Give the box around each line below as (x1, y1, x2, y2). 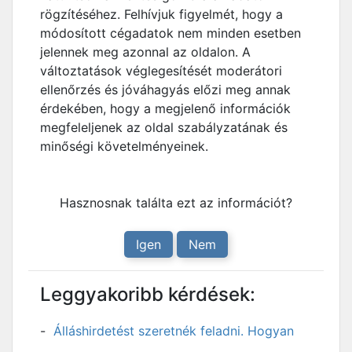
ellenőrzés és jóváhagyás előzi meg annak (40, 82, 291, 97)
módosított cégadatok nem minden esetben (40, 25, 301, 41)
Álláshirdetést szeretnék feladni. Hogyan (53, 323, 294, 339)
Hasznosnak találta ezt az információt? (60, 195, 292, 211)
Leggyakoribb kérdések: (40, 283, 255, 306)
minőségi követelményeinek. (40, 138, 208, 154)
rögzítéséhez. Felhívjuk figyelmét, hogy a (40, 6, 283, 22)
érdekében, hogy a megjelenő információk (40, 101, 291, 116)
